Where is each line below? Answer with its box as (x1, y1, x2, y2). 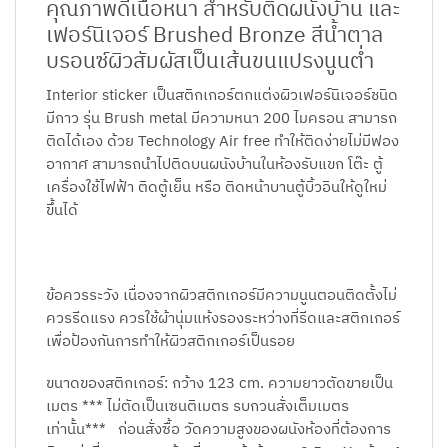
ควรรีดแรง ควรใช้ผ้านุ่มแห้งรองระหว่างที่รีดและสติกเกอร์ (46, 306, 400, 331)
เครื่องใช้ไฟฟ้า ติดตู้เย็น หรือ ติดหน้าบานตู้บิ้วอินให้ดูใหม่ (46, 176, 387, 201)
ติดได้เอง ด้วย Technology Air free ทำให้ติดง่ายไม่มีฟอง (46, 130, 399, 155)
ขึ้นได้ (46, 199, 78, 224)
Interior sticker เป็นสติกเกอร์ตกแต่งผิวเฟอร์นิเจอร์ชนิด (46, 84, 398, 109)
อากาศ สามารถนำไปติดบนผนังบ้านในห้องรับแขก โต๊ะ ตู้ (46, 153, 383, 178)
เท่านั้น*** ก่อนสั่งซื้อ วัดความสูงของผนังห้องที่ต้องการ (46, 417, 391, 442)
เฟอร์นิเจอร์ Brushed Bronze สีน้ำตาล (46, 19, 383, 54)
